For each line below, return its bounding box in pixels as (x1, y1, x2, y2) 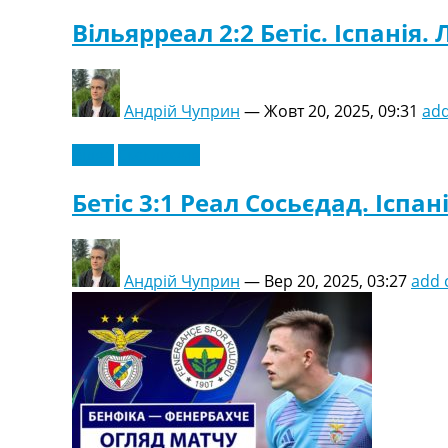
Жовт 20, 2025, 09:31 (264, 99, 418, 122)
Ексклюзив (118, 143, 200, 166)
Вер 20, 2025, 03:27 (264, 269, 407, 292)
